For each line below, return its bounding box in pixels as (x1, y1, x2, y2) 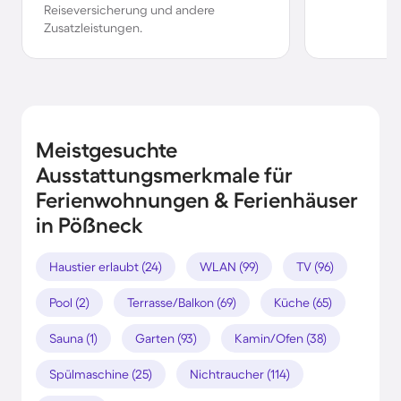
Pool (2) (49, 294, 90, 310)
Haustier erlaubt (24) (49, 259, 162, 274)
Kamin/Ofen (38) (235, 330, 327, 346)
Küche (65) (274, 294, 332, 310)
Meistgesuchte (36, 137, 177, 162)
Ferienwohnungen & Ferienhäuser (36, 187, 358, 212)
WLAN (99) (200, 259, 259, 274)
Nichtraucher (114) (190, 366, 290, 381)
